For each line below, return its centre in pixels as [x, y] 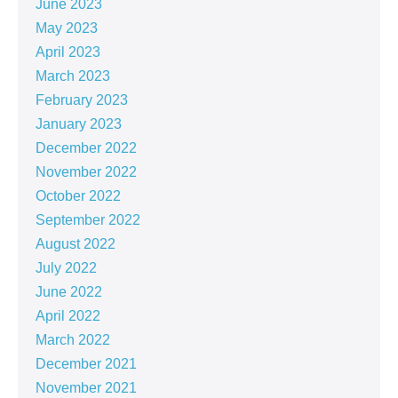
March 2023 [73, 76]
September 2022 [88, 220]
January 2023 [79, 124]
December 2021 [86, 364]
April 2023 [68, 52]
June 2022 [69, 292]
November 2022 [86, 172]
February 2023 [82, 100]
